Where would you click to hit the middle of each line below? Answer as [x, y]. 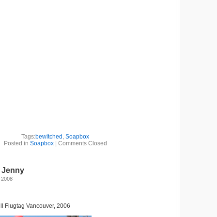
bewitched [49, 137]
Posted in [17, 143]
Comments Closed [82, 143]
